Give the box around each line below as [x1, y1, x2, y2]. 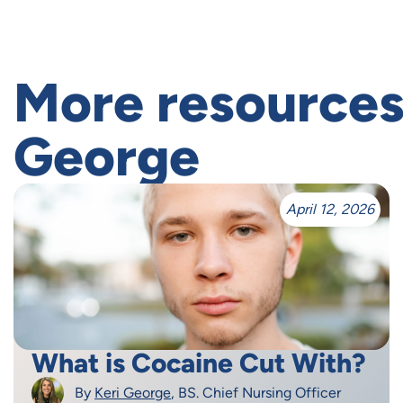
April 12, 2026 [286, 200, 374, 218]
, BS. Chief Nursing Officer [171, 383, 341, 401]
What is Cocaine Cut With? [31, 345, 366, 380]
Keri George [94, 383, 171, 401]
